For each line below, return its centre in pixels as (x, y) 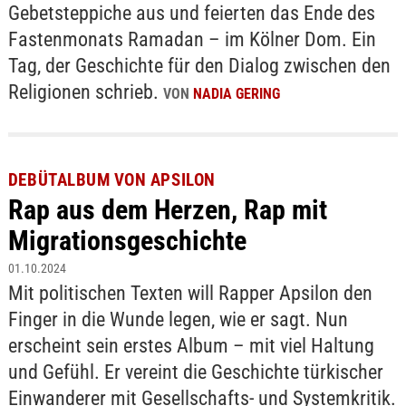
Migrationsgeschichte (127, 240)
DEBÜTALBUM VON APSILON (111, 179)
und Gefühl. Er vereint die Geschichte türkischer (195, 372)
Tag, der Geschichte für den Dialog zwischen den (199, 66)
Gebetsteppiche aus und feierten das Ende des (191, 14)
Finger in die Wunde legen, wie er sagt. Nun (178, 319)
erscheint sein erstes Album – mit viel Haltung (191, 345)
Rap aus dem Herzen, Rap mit (167, 209)
